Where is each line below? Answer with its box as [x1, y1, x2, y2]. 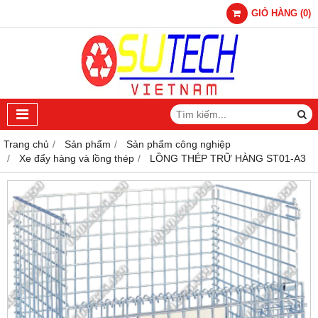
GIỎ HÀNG [251, 9, 297, 18]
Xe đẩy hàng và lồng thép [19, 153, 134, 164]
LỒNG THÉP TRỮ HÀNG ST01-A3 [150, 153, 306, 164]
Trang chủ [4, 138, 49, 150]
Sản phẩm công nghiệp [126, 138, 231, 150]
